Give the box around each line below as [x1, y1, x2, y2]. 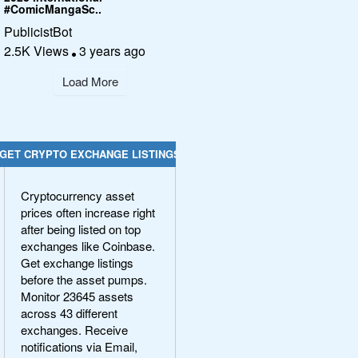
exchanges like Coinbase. [21, 237, 155, 254]
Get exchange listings [21, 253, 133, 271]
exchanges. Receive [21, 320, 128, 338]
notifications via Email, [21, 337, 137, 355]
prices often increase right [21, 203, 155, 221]
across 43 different [21, 304, 117, 321]
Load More [62, 72, 118, 89]
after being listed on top [21, 220, 141, 237]
